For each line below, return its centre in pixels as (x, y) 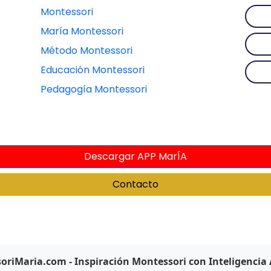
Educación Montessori (92, 70)
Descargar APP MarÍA (135, 156)
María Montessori (82, 31)
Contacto (135, 184)
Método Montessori (86, 51)
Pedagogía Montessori (93, 89)
